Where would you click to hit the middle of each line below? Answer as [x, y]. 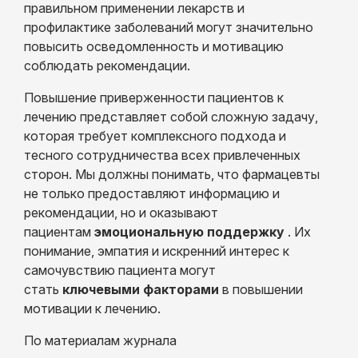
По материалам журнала [100, 340]
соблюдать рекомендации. [107, 65]
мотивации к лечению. [92, 308]
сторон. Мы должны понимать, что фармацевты [172, 174]
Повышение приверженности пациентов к [154, 97]
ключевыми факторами [141, 289]
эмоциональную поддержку [189, 231]
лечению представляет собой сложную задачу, [171, 116]
